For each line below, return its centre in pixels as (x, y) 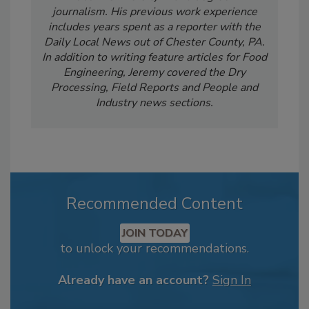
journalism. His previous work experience (154, 11)
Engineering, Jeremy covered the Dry (154, 72)
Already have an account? (133, 280)
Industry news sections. (154, 102)
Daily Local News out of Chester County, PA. (154, 42)
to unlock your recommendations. (154, 248)
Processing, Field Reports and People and (154, 87)
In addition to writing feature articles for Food (154, 57)
